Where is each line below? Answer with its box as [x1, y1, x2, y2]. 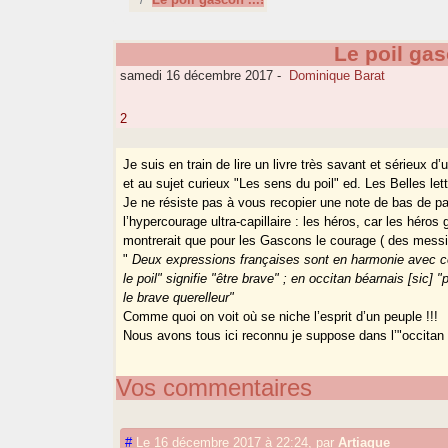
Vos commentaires [116, 373, 313, 401]
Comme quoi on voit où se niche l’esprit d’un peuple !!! [123, 309, 439, 325]
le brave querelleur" [123, 290, 235, 306]
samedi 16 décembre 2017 [116, 68, 274, 84]
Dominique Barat [289, 68, 386, 84]
